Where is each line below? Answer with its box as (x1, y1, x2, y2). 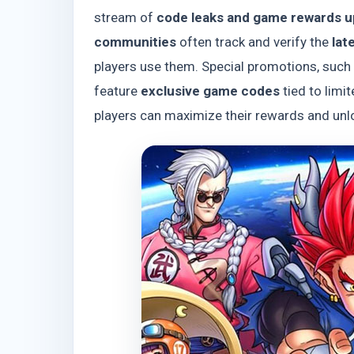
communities (94, 34, 176, 51)
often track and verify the (176, 34, 332, 51)
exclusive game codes (141, 83, 280, 100)
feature (94, 83, 141, 100)
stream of (94, 9, 156, 26)
